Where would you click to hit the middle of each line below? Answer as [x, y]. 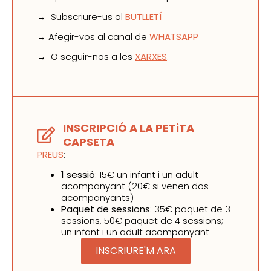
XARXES [151, 57]
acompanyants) [97, 198]
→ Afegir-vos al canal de [93, 37]
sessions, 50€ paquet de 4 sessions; [142, 221]
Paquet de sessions [106, 209]
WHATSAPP [174, 37]
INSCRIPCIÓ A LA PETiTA [128, 128]
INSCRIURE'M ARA [135, 251]
